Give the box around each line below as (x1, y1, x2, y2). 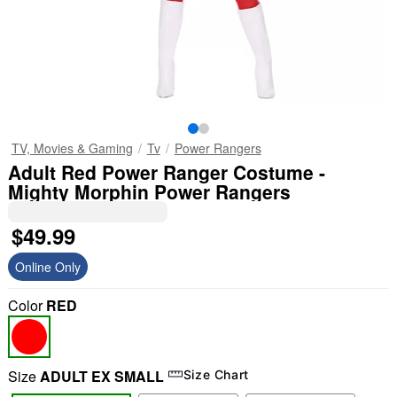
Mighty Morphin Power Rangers (7, 178, 291, 205)
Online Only (14, 258, 81, 276)
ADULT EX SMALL (39, 366, 164, 386)
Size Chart (183, 366, 250, 382)
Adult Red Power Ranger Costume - (7, 159, 325, 185)
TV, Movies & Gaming (11, 139, 133, 157)
